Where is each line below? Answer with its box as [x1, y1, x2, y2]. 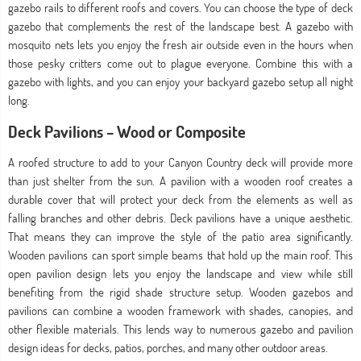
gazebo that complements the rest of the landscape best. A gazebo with [8, 19, 353, 34]
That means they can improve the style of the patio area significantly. [8, 229, 353, 244]
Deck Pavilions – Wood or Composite [8, 121, 246, 142]
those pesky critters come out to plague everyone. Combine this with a [8, 56, 353, 71]
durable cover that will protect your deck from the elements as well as [8, 192, 353, 207]
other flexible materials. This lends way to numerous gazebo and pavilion [8, 322, 353, 337]
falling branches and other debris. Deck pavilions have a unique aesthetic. [8, 210, 353, 226]
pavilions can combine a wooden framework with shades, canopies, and [8, 303, 353, 318]
